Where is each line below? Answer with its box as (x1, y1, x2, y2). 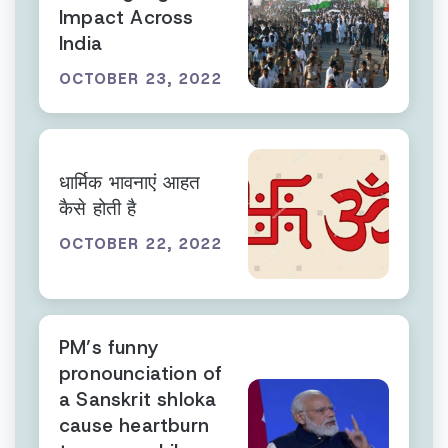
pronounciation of (59, 361, 223, 386)
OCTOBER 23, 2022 (59, 69, 222, 89)
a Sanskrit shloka (59, 387, 217, 412)
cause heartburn (59, 413, 209, 438)
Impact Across (59, 5, 194, 30)
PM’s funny (59, 335, 158, 360)
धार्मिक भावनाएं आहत (59, 170, 201, 195)
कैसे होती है (59, 196, 137, 221)
